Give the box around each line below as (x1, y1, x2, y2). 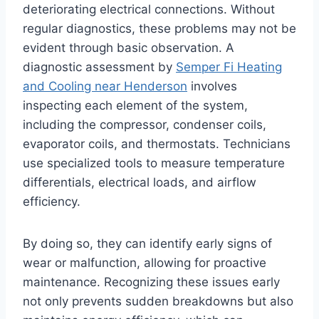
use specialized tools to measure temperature (23, 156, 285, 171)
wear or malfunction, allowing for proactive (23, 256, 266, 271)
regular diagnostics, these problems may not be (23, 21, 296, 36)
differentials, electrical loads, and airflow (23, 175, 256, 190)
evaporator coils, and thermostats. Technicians (23, 137, 291, 152)
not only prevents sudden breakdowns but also (23, 294, 293, 309)
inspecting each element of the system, (23, 98, 248, 113)
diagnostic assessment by (23, 60, 176, 75)
